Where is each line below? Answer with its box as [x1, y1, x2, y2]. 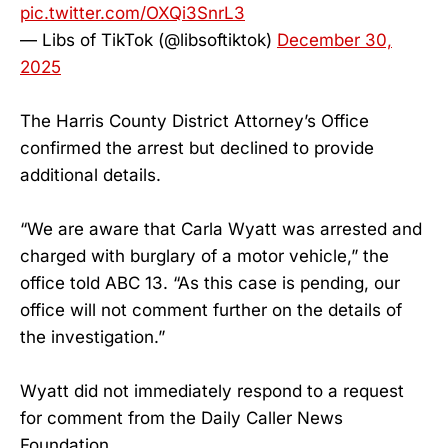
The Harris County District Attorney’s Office [20, 110, 369, 131]
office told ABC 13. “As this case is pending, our [20, 273, 400, 294]
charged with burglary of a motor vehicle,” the [20, 246, 389, 267]
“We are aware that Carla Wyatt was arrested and [20, 219, 422, 240]
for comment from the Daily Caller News [20, 408, 343, 429]
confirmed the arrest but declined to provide [20, 137, 374, 158]
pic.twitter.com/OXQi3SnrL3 [20, 2, 245, 23]
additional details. [20, 164, 161, 185]
